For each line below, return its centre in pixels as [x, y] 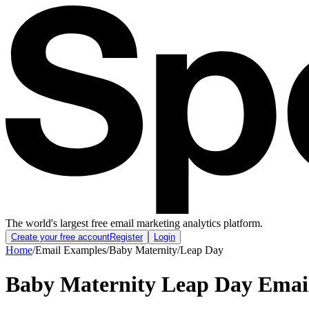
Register [126, 237]
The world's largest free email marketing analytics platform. [134, 223]
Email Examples [71, 250]
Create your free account [60, 237]
